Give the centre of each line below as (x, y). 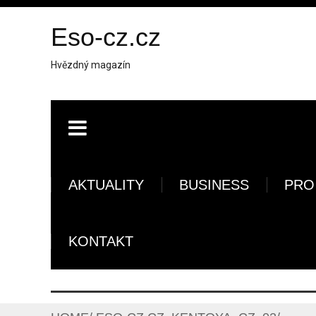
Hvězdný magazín (91, 65)
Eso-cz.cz (106, 37)
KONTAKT (101, 241)
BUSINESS (214, 185)
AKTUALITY (106, 185)
